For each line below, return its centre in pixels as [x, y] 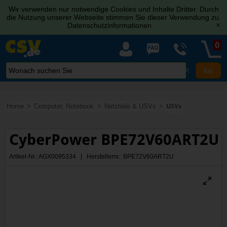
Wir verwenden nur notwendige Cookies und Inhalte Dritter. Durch [113, 9]
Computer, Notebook [64, 106]
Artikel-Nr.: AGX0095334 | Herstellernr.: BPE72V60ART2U [92, 156]
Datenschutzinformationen [109, 25]
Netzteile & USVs [130, 106]
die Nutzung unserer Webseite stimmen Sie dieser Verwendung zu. [113, 17]
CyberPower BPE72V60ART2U [114, 139]
